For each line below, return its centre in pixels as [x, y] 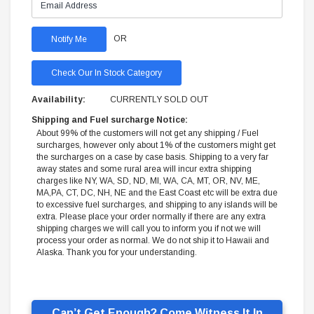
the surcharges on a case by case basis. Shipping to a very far [152, 157]
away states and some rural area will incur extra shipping [144, 169]
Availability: [59, 100]
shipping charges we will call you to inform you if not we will [149, 229]
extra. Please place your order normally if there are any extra [151, 217]
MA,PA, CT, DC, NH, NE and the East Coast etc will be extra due [157, 193]
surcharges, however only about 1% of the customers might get [156, 145]
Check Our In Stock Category [107, 73]
